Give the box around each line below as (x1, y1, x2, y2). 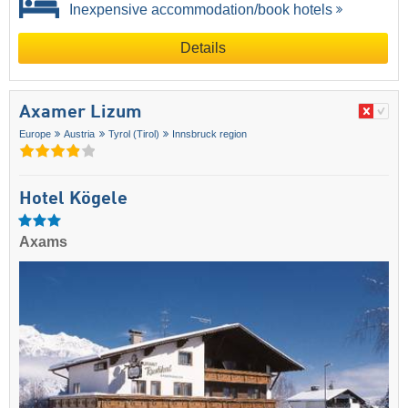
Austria (64, 128, 96, 140)
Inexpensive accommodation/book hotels (66, 2, 332, 18)
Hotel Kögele (19, 190, 127, 209)
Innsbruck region (172, 128, 248, 140)
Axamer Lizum (19, 104, 142, 123)
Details (180, 40, 226, 56)
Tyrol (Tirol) (107, 128, 159, 140)
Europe (19, 128, 51, 140)
